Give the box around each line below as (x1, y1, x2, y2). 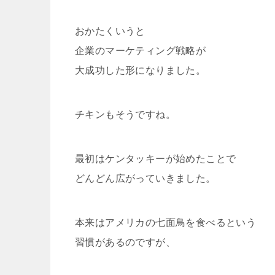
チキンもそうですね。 (75, 109, 176, 120)
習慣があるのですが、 (75, 237, 176, 248)
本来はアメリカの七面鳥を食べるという (75, 217, 257, 228)
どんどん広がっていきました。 (75, 173, 216, 184)
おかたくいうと (75, 26, 145, 37)
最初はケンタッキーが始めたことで (75, 153, 236, 165)
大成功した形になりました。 (75, 65, 206, 76)
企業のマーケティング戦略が (75, 45, 206, 56)
